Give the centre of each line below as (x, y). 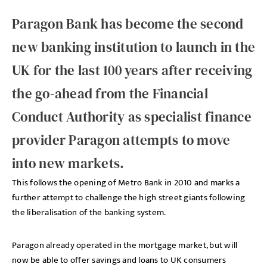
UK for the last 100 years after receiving (132, 70)
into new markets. (68, 163)
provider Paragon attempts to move (121, 140)
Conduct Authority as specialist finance (132, 117)
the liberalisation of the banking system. (89, 212)
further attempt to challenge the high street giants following (129, 198)
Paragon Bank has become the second (128, 24)
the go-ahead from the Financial (110, 94)
